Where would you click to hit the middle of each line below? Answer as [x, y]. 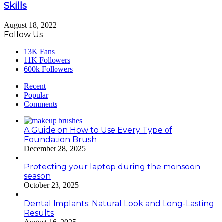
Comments [41, 104]
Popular [36, 95]
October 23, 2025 [51, 185]
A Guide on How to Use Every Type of [98, 130]
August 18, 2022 [30, 25]
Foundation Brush [60, 140]
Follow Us [23, 35]
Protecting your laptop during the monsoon [112, 167]
